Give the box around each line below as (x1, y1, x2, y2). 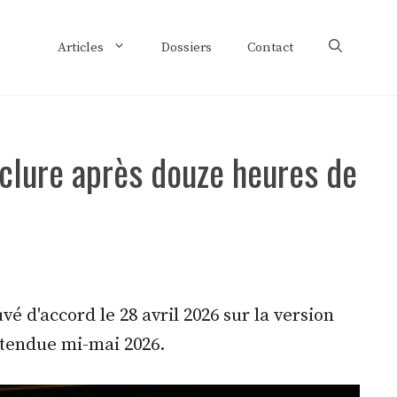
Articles (58, 38, 104, 56)
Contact (247, 38, 293, 56)
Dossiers (161, 38, 212, 56)
